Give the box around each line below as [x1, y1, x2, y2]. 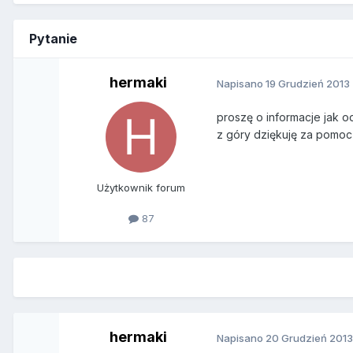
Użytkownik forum [97, 181, 186, 195]
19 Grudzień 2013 [266, 76, 351, 90]
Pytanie [29, 31, 77, 47]
